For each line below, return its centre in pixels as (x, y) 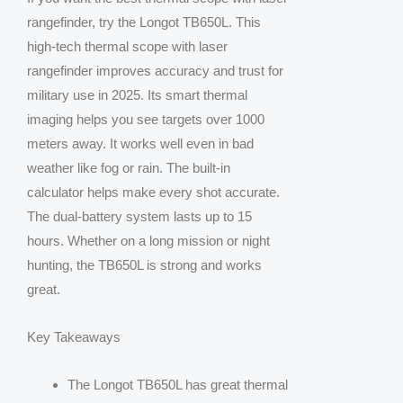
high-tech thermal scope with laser (127, 46)
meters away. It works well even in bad (140, 143)
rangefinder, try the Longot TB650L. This (144, 22)
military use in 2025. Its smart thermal (137, 94)
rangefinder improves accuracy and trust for (155, 70)
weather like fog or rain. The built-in (129, 167)
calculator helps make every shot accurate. (153, 192)
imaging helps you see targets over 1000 (146, 119)
